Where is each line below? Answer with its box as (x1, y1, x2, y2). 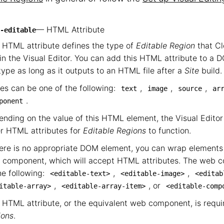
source (178, 84, 202, 92)
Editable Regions (83, 125, 146, 135)
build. (199, 65, 222, 75)
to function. (146, 125, 191, 135)
